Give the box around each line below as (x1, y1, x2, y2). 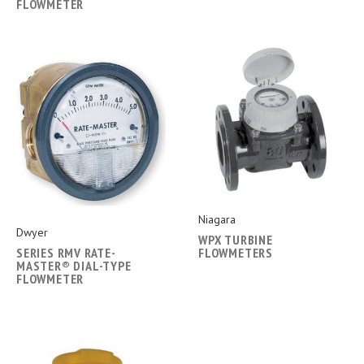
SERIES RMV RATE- (16, 244, 116, 261)
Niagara (198, 211, 236, 227)
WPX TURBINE (198, 231, 273, 248)
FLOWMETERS (198, 244, 274, 261)
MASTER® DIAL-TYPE (16, 257, 132, 274)
